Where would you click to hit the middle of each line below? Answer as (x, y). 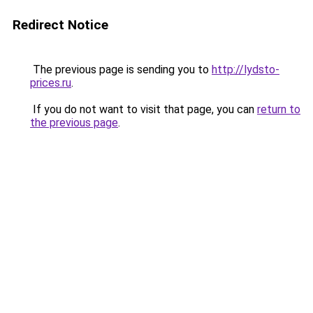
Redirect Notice (60, 25)
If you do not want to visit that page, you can (144, 109)
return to (279, 109)
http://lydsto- (246, 70)
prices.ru (51, 83)
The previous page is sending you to (121, 70)
